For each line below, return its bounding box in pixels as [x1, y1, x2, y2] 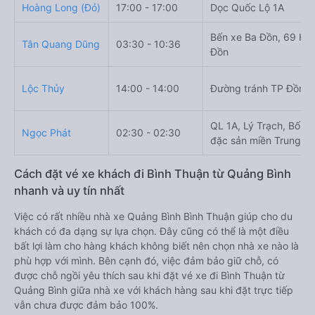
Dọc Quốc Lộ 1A [210, 1, 284, 14]
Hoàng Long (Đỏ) [22, 1, 101, 14]
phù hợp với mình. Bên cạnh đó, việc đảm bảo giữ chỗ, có [14, 255, 278, 267]
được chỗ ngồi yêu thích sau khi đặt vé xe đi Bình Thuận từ [14, 269, 285, 282]
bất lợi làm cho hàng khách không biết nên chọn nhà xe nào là [14, 240, 299, 252]
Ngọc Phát [22, 127, 71, 139]
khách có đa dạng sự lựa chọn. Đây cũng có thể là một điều [14, 225, 289, 238]
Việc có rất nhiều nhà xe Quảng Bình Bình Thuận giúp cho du [14, 210, 292, 223]
